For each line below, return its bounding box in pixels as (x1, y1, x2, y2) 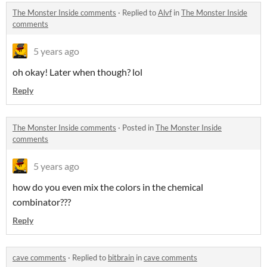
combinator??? (13, 196, 71, 208)
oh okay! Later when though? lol (13, 66, 142, 78)
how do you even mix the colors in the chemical (13, 181, 203, 193)
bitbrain (108, 253, 134, 263)
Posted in (122, 123, 156, 133)
